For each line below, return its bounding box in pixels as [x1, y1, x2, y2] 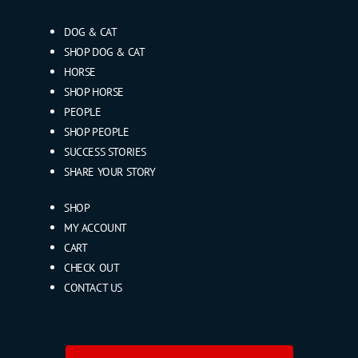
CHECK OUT [64, 259, 120, 275]
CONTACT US [64, 279, 122, 295]
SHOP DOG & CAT [64, 43, 145, 59]
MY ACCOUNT [64, 219, 127, 235]
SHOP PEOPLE [64, 123, 129, 139]
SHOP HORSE [64, 83, 124, 99]
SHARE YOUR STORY [64, 163, 156, 179]
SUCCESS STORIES [64, 143, 146, 159]
